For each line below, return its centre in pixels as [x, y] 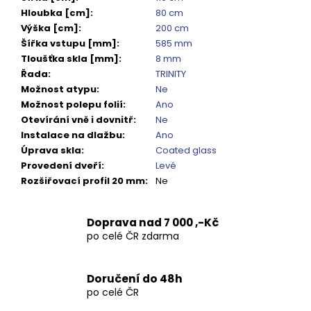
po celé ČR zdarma [133, 236]
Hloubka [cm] [56, 13]
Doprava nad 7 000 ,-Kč [153, 223]
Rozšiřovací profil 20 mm [83, 181]
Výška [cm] [50, 28]
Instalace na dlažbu [72, 135]
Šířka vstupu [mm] [69, 44]
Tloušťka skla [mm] [70, 59]
